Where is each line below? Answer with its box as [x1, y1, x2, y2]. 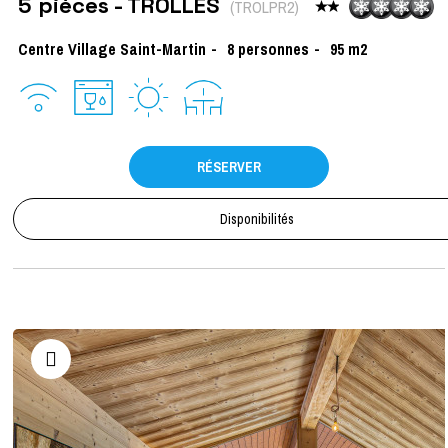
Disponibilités [220, 209, 294, 228]
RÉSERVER [197, 157, 261, 176]
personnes [238, 37, 309, 60]
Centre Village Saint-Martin [18, 37, 206, 60]
